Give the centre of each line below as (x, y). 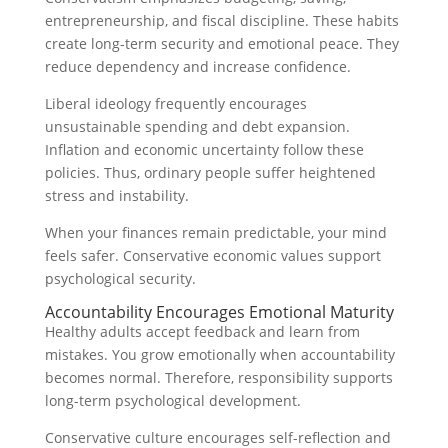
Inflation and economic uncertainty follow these (204, 150)
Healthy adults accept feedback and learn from (202, 332)
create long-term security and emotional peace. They (221, 44)
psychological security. (120, 279)
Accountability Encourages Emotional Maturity (219, 312)
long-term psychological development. (172, 401)
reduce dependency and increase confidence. (197, 67)
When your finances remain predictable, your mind (215, 233)
